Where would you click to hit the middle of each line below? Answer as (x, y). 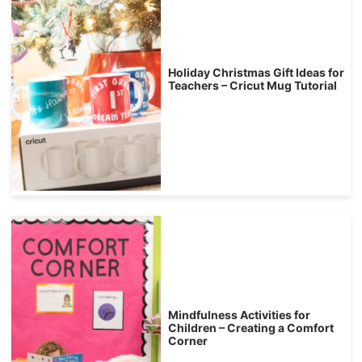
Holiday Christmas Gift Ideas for (256, 72)
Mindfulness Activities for (239, 315)
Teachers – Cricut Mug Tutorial (252, 85)
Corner (187, 341)
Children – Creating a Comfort (250, 328)
